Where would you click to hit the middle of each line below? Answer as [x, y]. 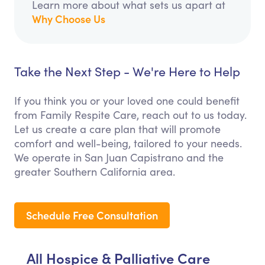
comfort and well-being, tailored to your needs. [128, 143]
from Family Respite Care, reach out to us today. [130, 115]
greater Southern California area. [95, 172]
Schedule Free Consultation [92, 215]
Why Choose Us [69, 19]
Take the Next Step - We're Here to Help [127, 72]
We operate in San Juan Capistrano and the [119, 158]
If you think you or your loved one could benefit [127, 101]
